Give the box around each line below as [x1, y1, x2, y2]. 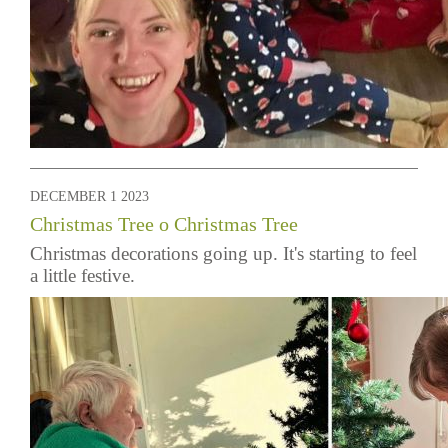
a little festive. [30, 265, 140, 286]
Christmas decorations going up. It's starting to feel [30, 243, 417, 264]
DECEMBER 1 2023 [30, 189, 149, 204]
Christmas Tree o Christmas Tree [30, 213, 298, 235]
